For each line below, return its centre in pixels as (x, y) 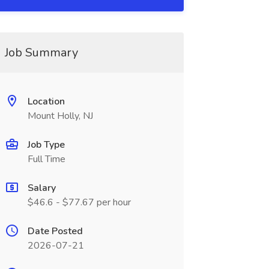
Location (46, 101)
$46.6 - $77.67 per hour (79, 202)
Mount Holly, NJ (60, 116)
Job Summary (41, 53)
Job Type (46, 145)
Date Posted (55, 231)
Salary (41, 188)
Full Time (46, 159)
